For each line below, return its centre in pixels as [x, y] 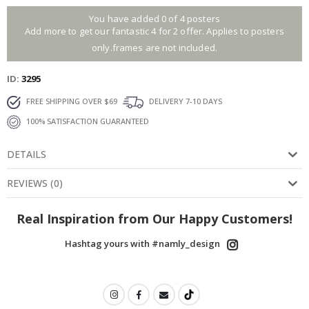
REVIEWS [27, 183]
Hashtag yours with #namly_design [142, 244]
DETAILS [27, 154]
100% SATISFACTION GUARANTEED [87, 121]
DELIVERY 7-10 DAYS [185, 101]
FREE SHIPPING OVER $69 [71, 101]
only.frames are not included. [154, 48]
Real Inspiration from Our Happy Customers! [154, 219]
